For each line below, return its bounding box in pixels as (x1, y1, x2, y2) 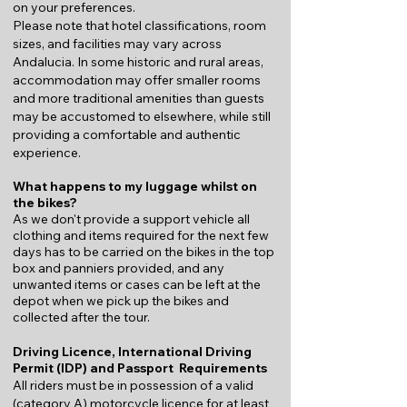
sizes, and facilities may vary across (13, 35, 222, 52)
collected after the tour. (13, 309, 150, 325)
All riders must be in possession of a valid (13, 377, 253, 393)
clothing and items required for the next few (13, 227, 269, 243)
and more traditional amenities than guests (13, 90, 264, 106)
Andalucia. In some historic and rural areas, (13, 54, 263, 70)
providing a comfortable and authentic (13, 126, 241, 143)
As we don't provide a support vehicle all (13, 211, 250, 227)
